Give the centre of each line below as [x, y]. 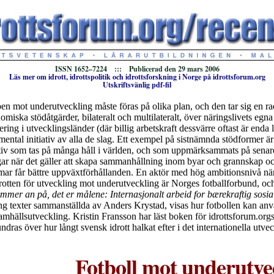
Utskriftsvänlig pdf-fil [137, 85]
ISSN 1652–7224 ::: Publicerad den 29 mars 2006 [137, 69]
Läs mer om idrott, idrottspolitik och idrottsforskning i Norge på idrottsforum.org [137, 77]
